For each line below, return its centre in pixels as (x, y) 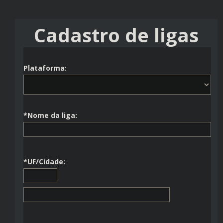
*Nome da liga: (50, 115)
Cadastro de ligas (116, 35)
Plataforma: (45, 68)
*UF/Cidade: (44, 162)
